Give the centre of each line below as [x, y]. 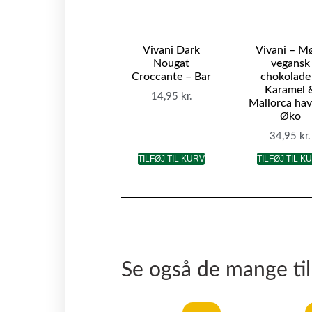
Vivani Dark [172, 50]
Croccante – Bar [172, 76]
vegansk [290, 63]
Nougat [172, 63]
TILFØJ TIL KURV [172, 159]
